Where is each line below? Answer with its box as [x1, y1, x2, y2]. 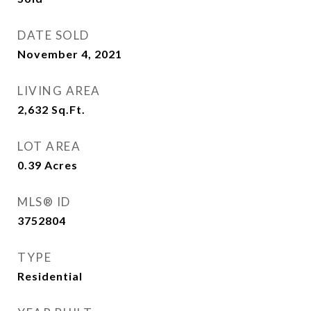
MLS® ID [17, 194, 71, 209]
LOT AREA [17, 139, 81, 153]
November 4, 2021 [17, 47, 122, 60]
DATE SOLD [17, 28, 90, 42]
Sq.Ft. [51, 103, 85, 116]
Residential [17, 269, 83, 283]
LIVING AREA [17, 83, 101, 98]
